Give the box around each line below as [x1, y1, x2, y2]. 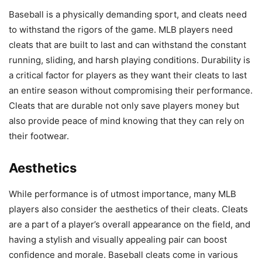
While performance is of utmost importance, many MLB [9, 188, 236, 200]
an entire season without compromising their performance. [9, 85, 253, 96]
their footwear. [9, 130, 69, 142]
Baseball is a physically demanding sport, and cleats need [9, 9, 247, 20]
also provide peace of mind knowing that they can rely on [9, 115, 244, 127]
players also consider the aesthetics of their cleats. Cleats [9, 204, 248, 215]
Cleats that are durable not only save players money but [9, 100, 239, 112]
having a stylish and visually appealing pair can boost [9, 234, 227, 246]
